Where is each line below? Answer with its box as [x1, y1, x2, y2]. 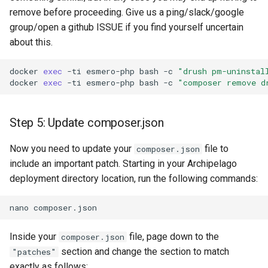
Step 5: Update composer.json [10, 115, 164, 130]
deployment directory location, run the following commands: [10, 173, 258, 184]
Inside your [10, 231, 59, 242]
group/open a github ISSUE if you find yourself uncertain [10, 22, 243, 33]
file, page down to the [127, 231, 219, 242]
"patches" [12, 246, 56, 257]
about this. [10, 36, 53, 48]
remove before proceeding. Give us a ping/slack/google [10, 7, 244, 18]
